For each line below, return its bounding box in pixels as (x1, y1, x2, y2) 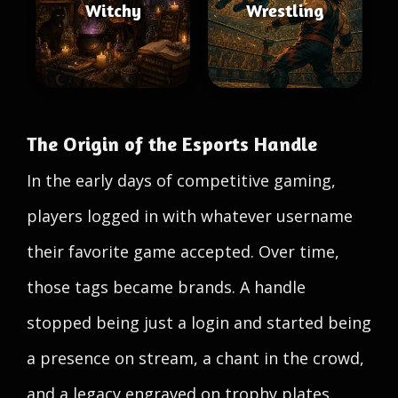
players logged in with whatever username (27, 205, 353, 227)
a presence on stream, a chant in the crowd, (27, 347, 364, 369)
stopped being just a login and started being (27, 312, 371, 333)
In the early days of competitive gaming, (27, 170, 336, 191)
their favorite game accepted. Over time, (27, 241, 339, 262)
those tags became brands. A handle (27, 276, 306, 298)
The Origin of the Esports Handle (27, 132, 317, 155)
